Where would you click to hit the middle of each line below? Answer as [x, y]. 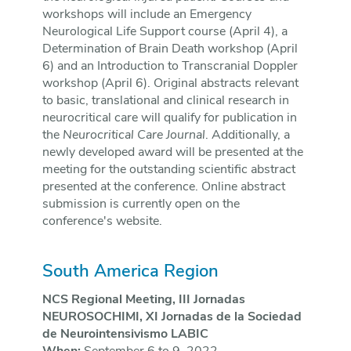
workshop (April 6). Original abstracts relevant [170, 84]
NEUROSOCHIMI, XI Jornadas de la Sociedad [172, 318]
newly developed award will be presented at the [172, 153]
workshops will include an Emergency [147, 15]
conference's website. [102, 222]
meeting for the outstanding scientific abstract [168, 170]
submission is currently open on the [141, 205]
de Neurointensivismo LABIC [125, 335]
